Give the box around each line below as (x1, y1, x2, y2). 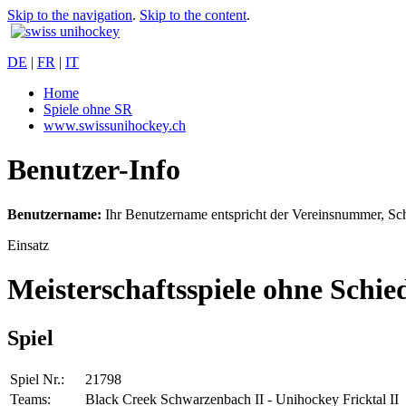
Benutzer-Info (7, 153, 180, 187)
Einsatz (7, 237, 49, 253)
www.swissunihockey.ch (43, 118, 186, 133)
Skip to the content (140, 7, 246, 23)
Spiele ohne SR (43, 101, 132, 117)
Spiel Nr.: (10, 371, 64, 387)
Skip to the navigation (7, 7, 132, 23)
